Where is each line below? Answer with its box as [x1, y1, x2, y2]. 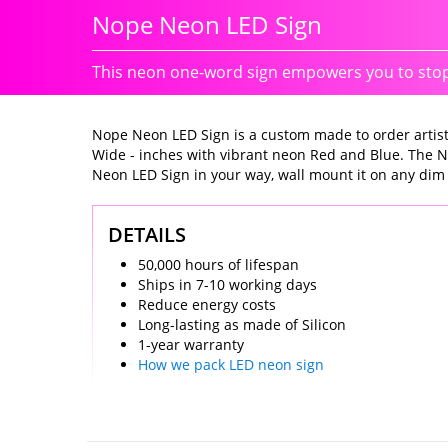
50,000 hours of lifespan [138, 255, 299, 275]
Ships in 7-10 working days [138, 275, 317, 295]
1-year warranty [138, 335, 244, 355]
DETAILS [108, 221, 186, 249]
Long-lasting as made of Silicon [138, 315, 346, 335]
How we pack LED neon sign [138, 355, 324, 375]
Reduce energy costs [138, 295, 276, 315]
